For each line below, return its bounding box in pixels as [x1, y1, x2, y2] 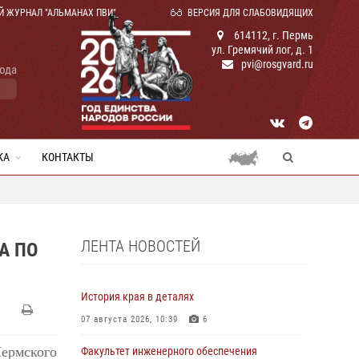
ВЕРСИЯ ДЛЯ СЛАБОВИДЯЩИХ [188, 7, 313, 18]
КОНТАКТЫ [42, 151, 94, 163]
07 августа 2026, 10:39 [81, 314, 178, 325]
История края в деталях [81, 290, 194, 303]
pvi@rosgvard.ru [241, 58, 313, 71]
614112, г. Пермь [232, 29, 313, 42]
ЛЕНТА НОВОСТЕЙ [81, 236, 200, 256]
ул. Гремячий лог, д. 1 [212, 43, 313, 56]
